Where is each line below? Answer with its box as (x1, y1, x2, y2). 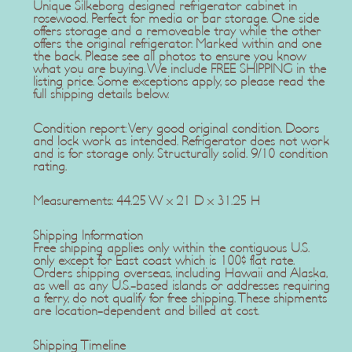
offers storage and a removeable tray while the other (32, 24, 321, 38)
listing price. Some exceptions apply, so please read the (32, 75, 324, 88)
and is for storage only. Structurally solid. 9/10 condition (32, 147, 328, 160)
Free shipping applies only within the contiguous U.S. (32, 241, 309, 255)
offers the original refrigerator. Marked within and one (32, 37, 321, 50)
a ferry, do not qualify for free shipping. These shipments (32, 291, 327, 305)
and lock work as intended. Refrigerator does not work (32, 134, 329, 148)
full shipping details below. (32, 87, 169, 101)
